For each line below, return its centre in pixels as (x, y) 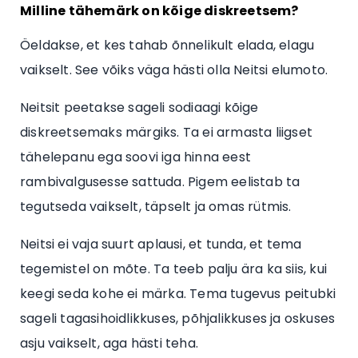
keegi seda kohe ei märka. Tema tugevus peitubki (178, 293)
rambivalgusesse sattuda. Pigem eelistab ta (160, 181)
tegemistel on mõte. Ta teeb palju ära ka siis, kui (174, 268)
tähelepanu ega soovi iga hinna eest (135, 157)
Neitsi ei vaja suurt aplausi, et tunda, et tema (161, 244)
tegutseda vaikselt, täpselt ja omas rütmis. (156, 206)
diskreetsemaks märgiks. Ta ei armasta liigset (167, 132)
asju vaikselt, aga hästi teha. (109, 343)
